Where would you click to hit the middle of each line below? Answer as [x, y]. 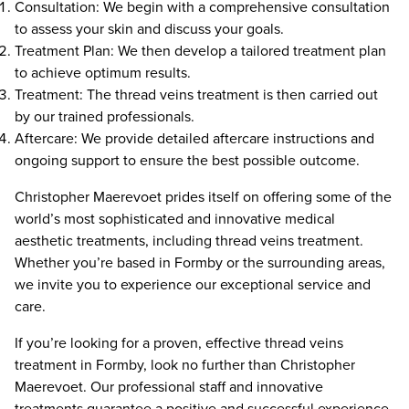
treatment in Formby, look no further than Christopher [185, 365]
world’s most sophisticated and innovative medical [175, 219]
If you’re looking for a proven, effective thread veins [179, 343]
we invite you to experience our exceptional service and [193, 284]
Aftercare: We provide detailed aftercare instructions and [194, 138]
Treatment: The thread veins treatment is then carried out [196, 94]
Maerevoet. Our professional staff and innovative [169, 387]
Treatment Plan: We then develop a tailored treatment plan [200, 51]
